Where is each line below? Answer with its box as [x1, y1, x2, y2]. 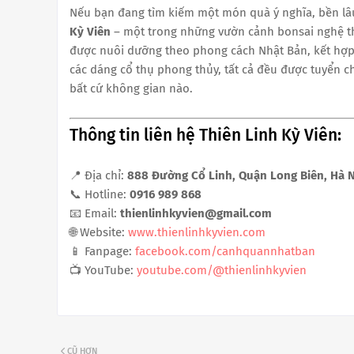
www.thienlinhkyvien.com [128, 225, 265, 240]
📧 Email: [70, 206, 120, 221]
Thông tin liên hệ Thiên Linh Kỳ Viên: [70, 125, 341, 146]
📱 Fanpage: [70, 244, 135, 259]
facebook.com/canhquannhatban [135, 244, 315, 259]
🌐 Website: [70, 225, 128, 240]
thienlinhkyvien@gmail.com [120, 206, 272, 221]
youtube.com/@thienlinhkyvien [137, 263, 307, 278]
